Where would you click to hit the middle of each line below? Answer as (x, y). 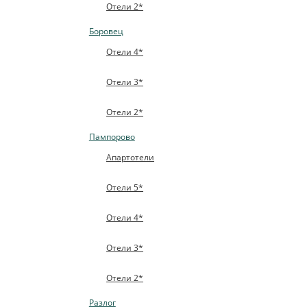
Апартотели (131, 158)
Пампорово (112, 137)
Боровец (106, 31)
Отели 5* (125, 188)
